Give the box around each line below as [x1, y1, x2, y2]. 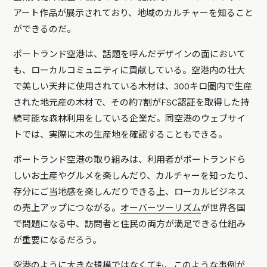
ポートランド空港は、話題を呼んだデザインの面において [13, 49, 246, 60]
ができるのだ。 [13, 24, 76, 35]
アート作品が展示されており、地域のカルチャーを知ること [13, 8, 254, 19]
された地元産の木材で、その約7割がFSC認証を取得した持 [13, 97, 250, 108]
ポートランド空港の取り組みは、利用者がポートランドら [13, 154, 246, 166]
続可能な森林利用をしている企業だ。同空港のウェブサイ [13, 113, 246, 125]
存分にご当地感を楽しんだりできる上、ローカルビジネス [13, 187, 246, 198]
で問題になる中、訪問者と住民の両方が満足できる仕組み [13, 219, 246, 230]
